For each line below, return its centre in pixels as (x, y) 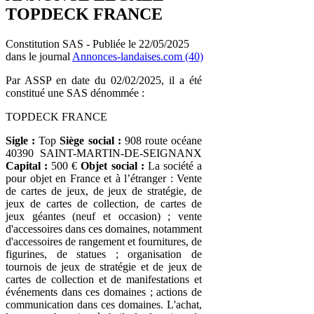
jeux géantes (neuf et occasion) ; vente (104, 216)
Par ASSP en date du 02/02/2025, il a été (104, 80)
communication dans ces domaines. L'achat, (104, 304)
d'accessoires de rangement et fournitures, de (104, 241)
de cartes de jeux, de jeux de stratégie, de (104, 191)
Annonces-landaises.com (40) (138, 56)
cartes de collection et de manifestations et (104, 279)
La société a (173, 165)
